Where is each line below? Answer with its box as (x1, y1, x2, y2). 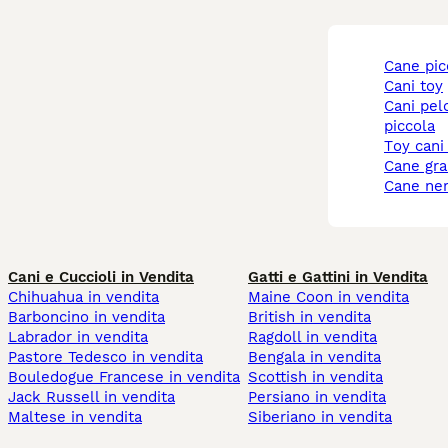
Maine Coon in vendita (248, 288, 409, 307)
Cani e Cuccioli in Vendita (8, 268, 194, 287)
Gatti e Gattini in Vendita (248, 268, 428, 287)
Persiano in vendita (248, 388, 386, 407)
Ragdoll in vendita (248, 328, 377, 347)
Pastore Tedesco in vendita (8, 348, 203, 367)
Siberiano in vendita (248, 408, 392, 427)
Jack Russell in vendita (8, 388, 175, 407)
